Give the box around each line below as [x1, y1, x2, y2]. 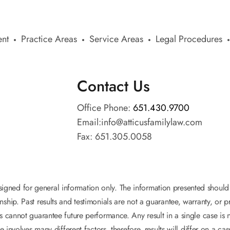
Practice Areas [21, 32, 77, 46]
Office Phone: [77, 101, 133, 114]
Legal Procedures [156, 32, 222, 46]
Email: [77, 116, 101, 129]
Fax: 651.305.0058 [77, 130, 152, 143]
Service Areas [89, 32, 143, 46]
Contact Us [77, 75, 150, 97]
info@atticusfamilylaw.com [101, 116, 202, 129]
